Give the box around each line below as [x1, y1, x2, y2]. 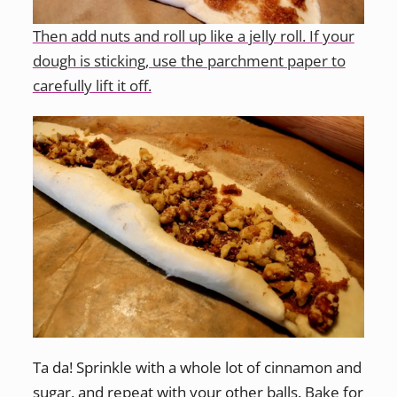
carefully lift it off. [32, 74, 152, 96]
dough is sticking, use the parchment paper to [32, 50, 346, 71]
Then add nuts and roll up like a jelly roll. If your [32, 25, 354, 46]
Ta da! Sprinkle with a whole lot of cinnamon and [32, 357, 362, 378]
